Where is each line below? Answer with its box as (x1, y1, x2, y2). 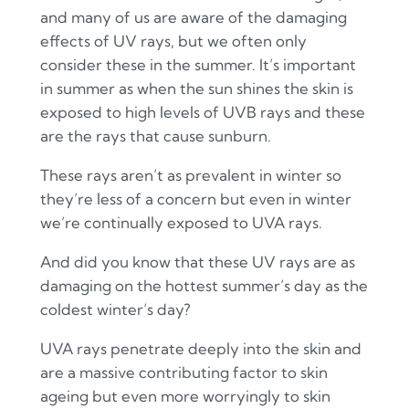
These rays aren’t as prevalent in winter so (39, 165, 341, 185)
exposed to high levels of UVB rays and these (39, 102, 365, 122)
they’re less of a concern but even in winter (39, 189, 351, 209)
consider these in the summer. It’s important (39, 55, 356, 75)
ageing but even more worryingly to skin (39, 385, 330, 405)
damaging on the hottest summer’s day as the (39, 275, 368, 295)
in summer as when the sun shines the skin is (39, 79, 353, 99)
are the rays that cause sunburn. (39, 126, 271, 146)
